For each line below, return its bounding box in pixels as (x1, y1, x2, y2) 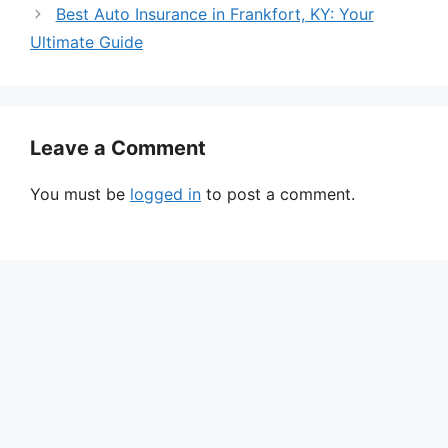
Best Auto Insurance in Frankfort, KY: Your (55, 3, 374, 24)
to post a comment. (201, 183, 355, 204)
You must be (30, 183, 130, 204)
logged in (130, 183, 201, 204)
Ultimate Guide (30, 31, 143, 52)
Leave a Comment (30, 135, 206, 160)
